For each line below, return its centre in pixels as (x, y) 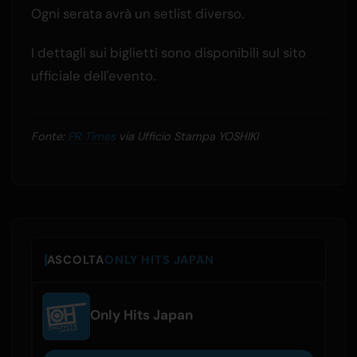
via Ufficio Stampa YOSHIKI (186, 137)
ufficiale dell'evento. (93, 76)
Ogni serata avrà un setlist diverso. (137, 14)
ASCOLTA (75, 260)
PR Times (91, 137)
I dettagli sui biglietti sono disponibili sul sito (168, 53)
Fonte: (49, 137)
